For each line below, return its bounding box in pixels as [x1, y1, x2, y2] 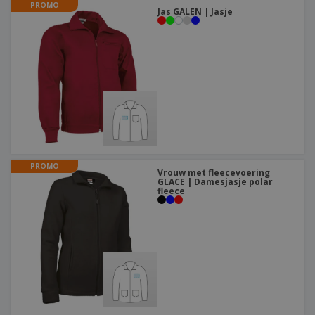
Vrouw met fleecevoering [157, 167, 270, 179]
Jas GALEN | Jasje [157, 6, 233, 18]
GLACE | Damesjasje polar [157, 176, 273, 188]
